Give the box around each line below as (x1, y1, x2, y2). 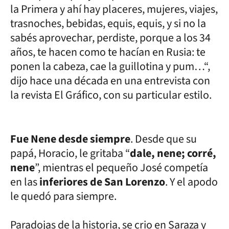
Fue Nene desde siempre (10, 130, 130, 147)
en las (10, 173, 39, 190)
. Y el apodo (165, 173, 218, 190)
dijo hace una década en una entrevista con (10, 72, 210, 89)
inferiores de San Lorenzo (39, 173, 165, 190)
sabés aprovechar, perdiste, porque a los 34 (10, 29, 211, 46)
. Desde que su (130, 130, 197, 147)
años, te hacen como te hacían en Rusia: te (10, 43, 205, 60)
